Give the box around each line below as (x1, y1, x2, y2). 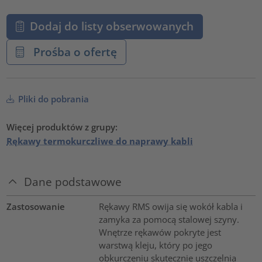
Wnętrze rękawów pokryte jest (98, 226, 221, 238)
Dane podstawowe (24, 174, 122, 189)
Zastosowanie (6, 200, 65, 212)
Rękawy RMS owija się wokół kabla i (98, 200, 243, 212)
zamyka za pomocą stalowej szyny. (98, 213, 239, 225)
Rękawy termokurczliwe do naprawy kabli (6, 135, 194, 147)
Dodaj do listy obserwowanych (29, 19, 194, 34)
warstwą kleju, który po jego (98, 239, 212, 251)
